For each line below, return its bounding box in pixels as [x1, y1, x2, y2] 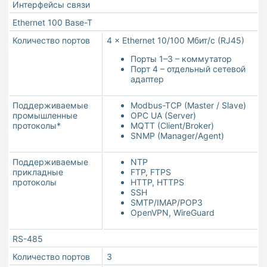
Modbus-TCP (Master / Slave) [131, 100, 246, 111]
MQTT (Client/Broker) [131, 120, 214, 131]
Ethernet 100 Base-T [13, 17, 92, 28]
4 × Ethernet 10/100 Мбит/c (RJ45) [107, 35, 244, 46]
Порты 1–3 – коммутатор [131, 54, 232, 64]
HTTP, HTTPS [131, 177, 184, 188]
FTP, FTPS [131, 167, 171, 178]
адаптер [131, 74, 164, 85]
